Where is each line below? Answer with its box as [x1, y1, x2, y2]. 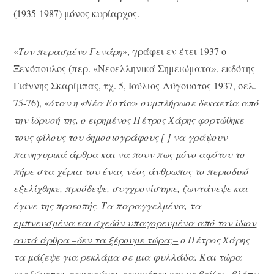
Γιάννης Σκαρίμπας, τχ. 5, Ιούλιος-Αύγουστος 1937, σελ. [13, 79, 257, 92]
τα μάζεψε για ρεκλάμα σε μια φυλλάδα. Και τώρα [13, 250, 242, 264]
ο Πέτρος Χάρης [180, 233, 250, 246]
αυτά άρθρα [13, 233, 72, 246]
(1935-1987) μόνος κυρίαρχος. [13, 6, 140, 20]
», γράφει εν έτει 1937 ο [122, 45, 227, 58]
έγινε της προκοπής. [13, 199, 102, 212]
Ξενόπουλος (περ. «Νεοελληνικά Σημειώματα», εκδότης [13, 62, 256, 75]
